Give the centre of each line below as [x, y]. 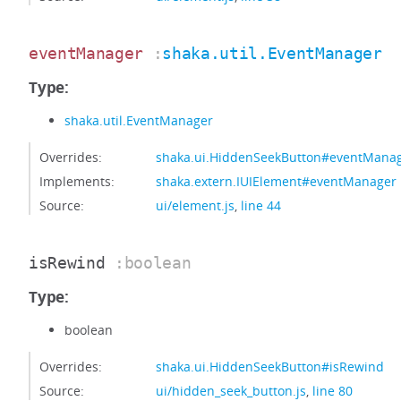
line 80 [333, 391]
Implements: [77, 181]
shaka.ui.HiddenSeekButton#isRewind [270, 367]
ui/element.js [195, 205]
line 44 [261, 205]
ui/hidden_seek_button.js [231, 391]
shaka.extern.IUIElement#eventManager [276, 181]
